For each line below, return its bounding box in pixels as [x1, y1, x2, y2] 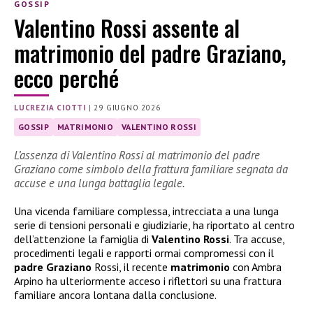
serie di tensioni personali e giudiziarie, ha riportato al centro [14, 218, 295, 233]
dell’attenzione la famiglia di [14, 232, 152, 247]
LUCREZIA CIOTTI [14, 103, 86, 113]
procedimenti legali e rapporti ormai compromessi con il [14, 246, 274, 261]
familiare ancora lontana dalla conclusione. [14, 288, 217, 303]
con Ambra [233, 260, 282, 275]
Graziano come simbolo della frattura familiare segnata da [14, 161, 288, 177]
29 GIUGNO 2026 [94, 103, 161, 113]
